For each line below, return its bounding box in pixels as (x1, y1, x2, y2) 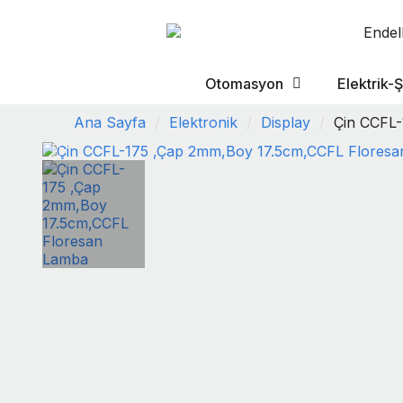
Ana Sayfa (74, 113, 146, 131)
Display (261, 113, 310, 131)
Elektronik (169, 113, 237, 131)
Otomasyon (205, 75, 283, 93)
